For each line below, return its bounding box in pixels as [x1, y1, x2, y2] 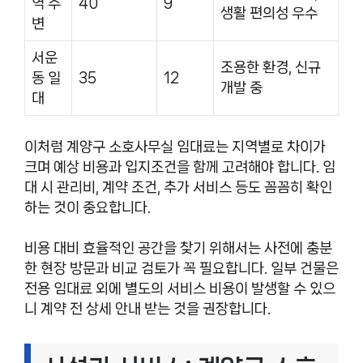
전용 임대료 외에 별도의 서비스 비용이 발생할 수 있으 [24, 281, 335, 296]
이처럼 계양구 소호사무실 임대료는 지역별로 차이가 [24, 139, 326, 154]
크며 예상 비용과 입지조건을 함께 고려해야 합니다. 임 [24, 159, 335, 174]
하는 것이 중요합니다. [24, 199, 151, 215]
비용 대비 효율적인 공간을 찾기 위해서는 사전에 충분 [24, 241, 332, 255]
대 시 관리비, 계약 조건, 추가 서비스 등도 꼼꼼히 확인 [24, 179, 332, 194]
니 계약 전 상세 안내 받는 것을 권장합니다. [24, 301, 271, 316]
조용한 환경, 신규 [220, 60, 321, 75]
